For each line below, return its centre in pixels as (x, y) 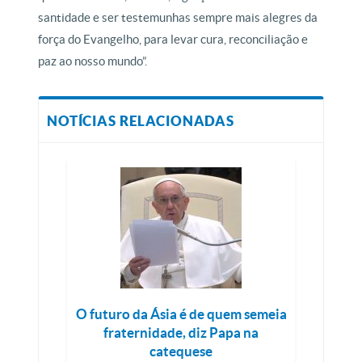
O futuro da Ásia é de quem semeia (181, 314)
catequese (181, 351)
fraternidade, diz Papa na (181, 333)
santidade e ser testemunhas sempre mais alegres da (178, 17)
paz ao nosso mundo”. (93, 61)
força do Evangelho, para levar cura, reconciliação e (173, 39)
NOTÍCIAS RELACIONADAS (141, 121)
